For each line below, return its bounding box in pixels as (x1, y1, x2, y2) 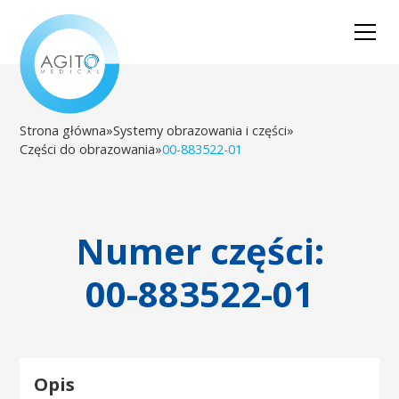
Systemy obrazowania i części (113, 122, 288, 139)
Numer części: (75, 226, 324, 275)
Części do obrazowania (20, 141, 156, 158)
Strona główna (20, 122, 107, 139)
